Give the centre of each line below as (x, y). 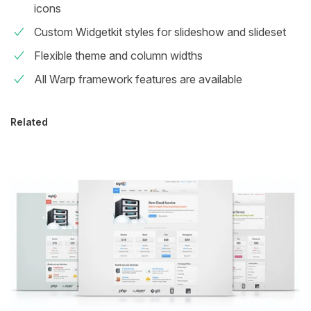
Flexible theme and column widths (118, 56)
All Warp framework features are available (138, 79)
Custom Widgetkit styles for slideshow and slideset (160, 32)
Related (29, 122)
